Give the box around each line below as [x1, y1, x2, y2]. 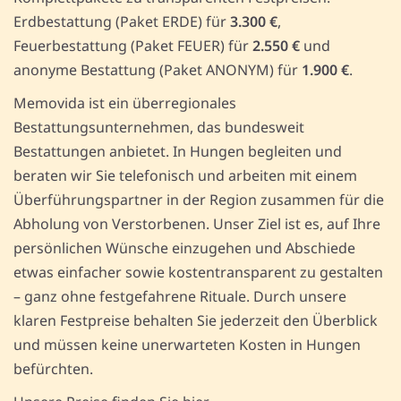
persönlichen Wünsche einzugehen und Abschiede [13, 238, 355, 259]
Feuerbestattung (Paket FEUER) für [13, 36, 252, 56]
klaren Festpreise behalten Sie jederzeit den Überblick [13, 311, 378, 331]
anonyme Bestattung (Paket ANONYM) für [13, 60, 302, 81]
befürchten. [13, 359, 93, 380]
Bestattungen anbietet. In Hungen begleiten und [13, 141, 342, 162]
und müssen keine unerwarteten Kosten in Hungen [13, 335, 361, 355]
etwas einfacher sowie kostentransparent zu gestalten [13, 262, 383, 283]
